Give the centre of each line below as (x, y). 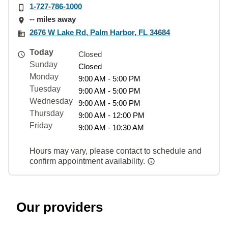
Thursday (47, 113)
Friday (41, 125)
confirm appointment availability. (88, 161)
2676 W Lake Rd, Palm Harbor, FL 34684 (100, 32)
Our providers (60, 207)
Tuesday (45, 89)
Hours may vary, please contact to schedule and (116, 151)
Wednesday (51, 101)
